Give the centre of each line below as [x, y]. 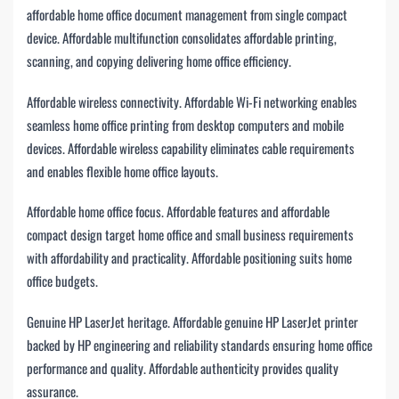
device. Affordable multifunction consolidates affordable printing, [182, 38]
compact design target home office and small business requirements [190, 235]
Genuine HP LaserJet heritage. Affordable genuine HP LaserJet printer [192, 321]
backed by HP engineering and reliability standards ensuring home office [199, 344]
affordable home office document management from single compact [187, 15]
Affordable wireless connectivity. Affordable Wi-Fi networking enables [192, 101]
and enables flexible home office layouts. [122, 171]
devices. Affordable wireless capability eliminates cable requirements [191, 147]
